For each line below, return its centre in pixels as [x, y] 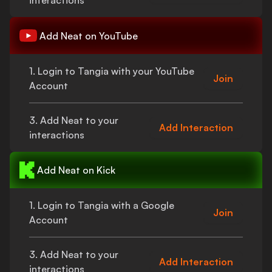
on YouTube [110, 36]
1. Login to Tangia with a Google [102, 205]
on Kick [98, 170]
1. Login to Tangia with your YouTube [112, 71]
